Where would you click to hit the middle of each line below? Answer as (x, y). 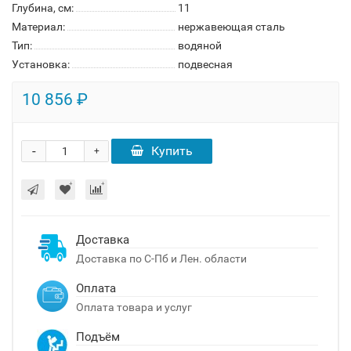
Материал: (38, 27)
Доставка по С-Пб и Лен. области (161, 259)
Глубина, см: (43, 8)
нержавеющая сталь (232, 27)
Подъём (98, 337)
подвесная (205, 64)
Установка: (41, 64)
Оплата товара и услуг (134, 307)
